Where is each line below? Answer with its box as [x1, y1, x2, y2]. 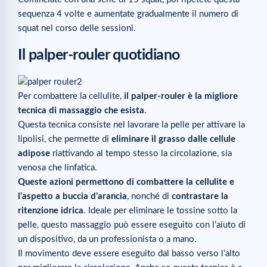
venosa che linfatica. [18, 163, 97, 172]
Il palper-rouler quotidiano [18, 47, 180, 63]
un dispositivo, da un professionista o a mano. [18, 234, 197, 244]
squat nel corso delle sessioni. [18, 23, 136, 33]
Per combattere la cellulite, [18, 91, 124, 101]
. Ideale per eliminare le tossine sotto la [83, 206, 237, 215]
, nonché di [127, 191, 172, 201]
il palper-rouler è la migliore [124, 91, 238, 101]
